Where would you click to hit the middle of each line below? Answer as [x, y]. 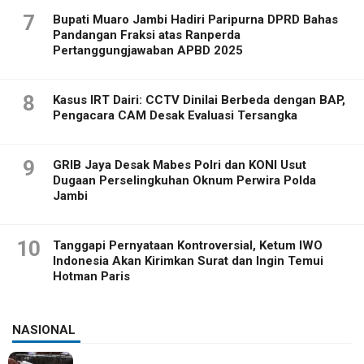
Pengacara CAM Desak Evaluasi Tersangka [175, 116]
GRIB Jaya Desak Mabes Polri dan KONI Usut [180, 165]
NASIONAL [44, 330]
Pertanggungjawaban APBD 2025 [148, 51]
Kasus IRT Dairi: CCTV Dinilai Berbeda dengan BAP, [199, 100]
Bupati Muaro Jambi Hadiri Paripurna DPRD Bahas [195, 20]
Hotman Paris [91, 277]
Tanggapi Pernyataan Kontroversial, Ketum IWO [188, 246]
